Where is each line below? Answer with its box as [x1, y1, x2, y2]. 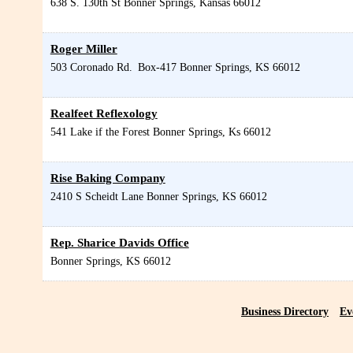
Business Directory [241, 305, 329, 318]
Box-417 [137, 61, 176, 73]
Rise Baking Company [50, 170, 165, 184]
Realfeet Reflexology [50, 106, 158, 120]
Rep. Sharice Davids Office [50, 235, 189, 249]
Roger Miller [50, 41, 117, 55]
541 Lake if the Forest [50, 125, 150, 138]
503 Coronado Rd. [50, 61, 132, 73]
